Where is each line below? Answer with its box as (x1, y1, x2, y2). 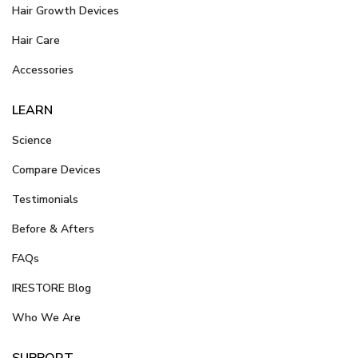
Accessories (12, 62, 74, 78)
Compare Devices (12, 161, 101, 177)
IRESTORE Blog (12, 280, 91, 296)
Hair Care (12, 32, 60, 48)
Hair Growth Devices (12, 2, 119, 18)
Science (12, 132, 52, 148)
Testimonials (12, 191, 78, 207)
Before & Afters (12, 221, 94, 237)
